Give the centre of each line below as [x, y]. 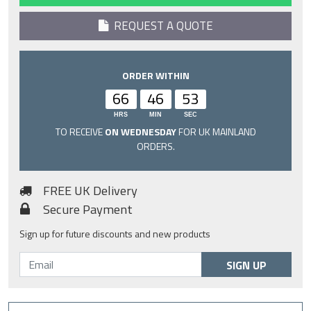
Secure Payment [86, 209]
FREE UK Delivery [89, 191]
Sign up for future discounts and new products [115, 234]
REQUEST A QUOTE [160, 26]
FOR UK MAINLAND [216, 132]
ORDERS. [155, 146]
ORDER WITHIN [155, 76]
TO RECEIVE [80, 132]
